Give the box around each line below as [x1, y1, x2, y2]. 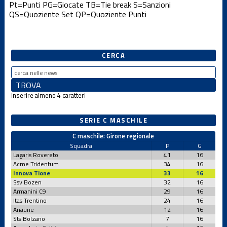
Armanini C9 [13, 186, 47, 196]
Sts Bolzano [13, 213, 46, 223]
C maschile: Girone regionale [72, 130, 155, 141]
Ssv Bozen [13, 177, 42, 187]
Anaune [13, 204, 34, 214]
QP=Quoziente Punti [75, 8, 146, 20]
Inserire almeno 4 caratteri [11, 90, 86, 100]
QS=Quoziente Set [9, 8, 73, 20]
